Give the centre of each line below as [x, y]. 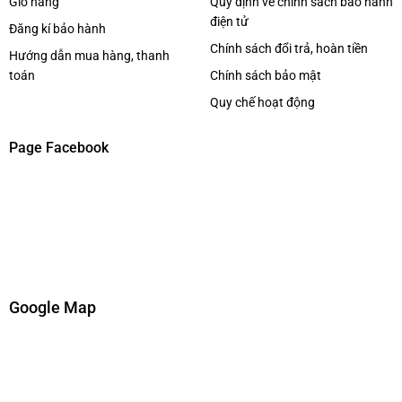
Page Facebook [58, 148]
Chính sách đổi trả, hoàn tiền [288, 48]
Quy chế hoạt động [262, 102]
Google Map [52, 308]
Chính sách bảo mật [265, 75]
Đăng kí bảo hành [57, 28]
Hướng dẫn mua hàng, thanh [89, 55]
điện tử [229, 21]
